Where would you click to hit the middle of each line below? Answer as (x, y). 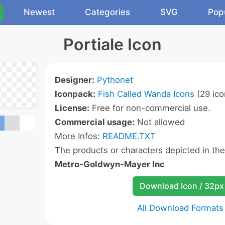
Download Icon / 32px (182, 186)
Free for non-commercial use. (150, 108)
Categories (107, 12)
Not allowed (160, 122)
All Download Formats (180, 208)
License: (72, 108)
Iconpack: (75, 94)
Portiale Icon (113, 44)
